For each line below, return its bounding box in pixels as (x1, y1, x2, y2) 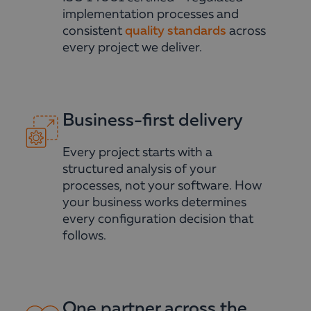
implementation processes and (62, 8, 239, 21)
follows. (62, 230, 107, 242)
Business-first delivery (62, 112, 244, 130)
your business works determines (62, 196, 247, 209)
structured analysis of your (62, 163, 217, 176)
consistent (62, 25, 126, 37)
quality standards (125, 25, 227, 37)
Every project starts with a (62, 146, 213, 159)
